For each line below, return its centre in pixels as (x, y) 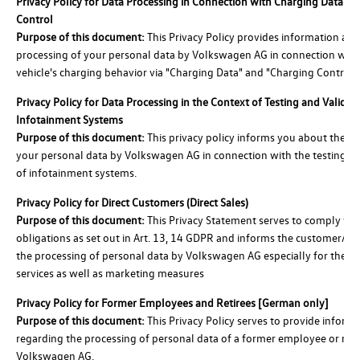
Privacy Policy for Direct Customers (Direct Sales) (132, 202)
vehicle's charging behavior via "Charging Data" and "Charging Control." (187, 72)
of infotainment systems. (76, 172)
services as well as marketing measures (110, 272)
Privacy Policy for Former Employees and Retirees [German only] (172, 302)
